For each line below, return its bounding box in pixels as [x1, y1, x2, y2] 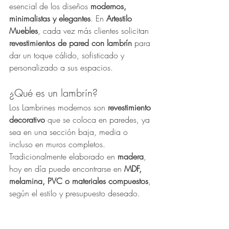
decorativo [9, 114, 45, 125]
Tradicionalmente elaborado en [9, 151, 118, 162]
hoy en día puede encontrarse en [9, 163, 124, 174]
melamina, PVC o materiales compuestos [9, 175, 148, 187]
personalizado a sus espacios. [9, 62, 113, 73]
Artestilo [106, 13, 134, 24]
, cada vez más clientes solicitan [38, 25, 151, 36]
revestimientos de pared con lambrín [9, 37, 132, 49]
